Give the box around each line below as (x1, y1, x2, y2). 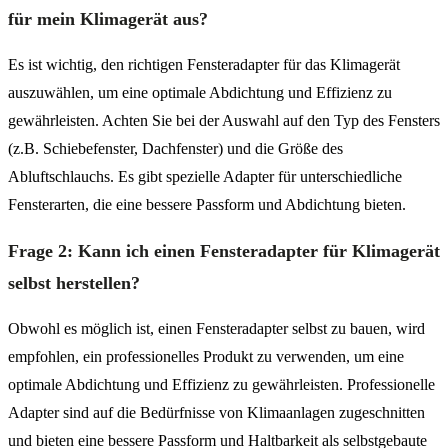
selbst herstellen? (8, 272, 140, 293)
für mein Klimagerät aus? (8, 8, 208, 29)
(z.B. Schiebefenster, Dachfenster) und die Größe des (8, 139, 343, 157)
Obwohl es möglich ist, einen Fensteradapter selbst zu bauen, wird (8, 319, 425, 337)
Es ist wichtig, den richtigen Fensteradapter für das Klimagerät (8, 55, 400, 73)
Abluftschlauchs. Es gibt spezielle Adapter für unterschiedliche (8, 167, 402, 185)
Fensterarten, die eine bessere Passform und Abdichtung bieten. (8, 195, 406, 213)
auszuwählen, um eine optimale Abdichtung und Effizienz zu (8, 83, 392, 101)
